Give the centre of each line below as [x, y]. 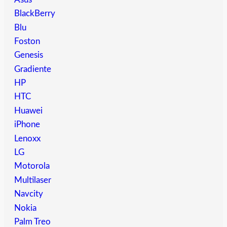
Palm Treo [32, 221]
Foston [27, 41]
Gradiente [33, 69]
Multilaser [33, 180]
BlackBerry [35, 14]
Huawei [28, 110]
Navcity [29, 194]
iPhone [27, 125]
